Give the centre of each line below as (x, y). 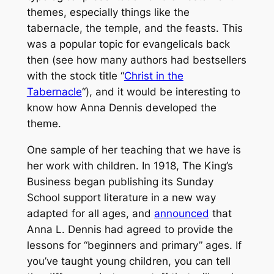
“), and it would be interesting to (161, 92)
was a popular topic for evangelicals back (128, 44)
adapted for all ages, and (90, 213)
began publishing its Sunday (142, 181)
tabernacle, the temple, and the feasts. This (135, 28)
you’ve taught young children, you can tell (128, 261)
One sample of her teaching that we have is (134, 150)
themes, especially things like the (108, 13)
